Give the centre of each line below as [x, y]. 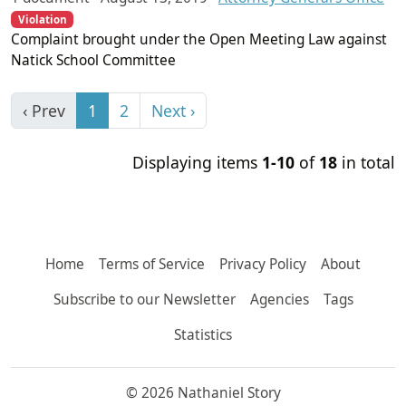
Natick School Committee [93, 61]
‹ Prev [44, 111]
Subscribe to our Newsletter [144, 300]
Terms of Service [152, 265]
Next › [173, 111]
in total [366, 163]
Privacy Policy [263, 265]
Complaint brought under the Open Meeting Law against [199, 40]
